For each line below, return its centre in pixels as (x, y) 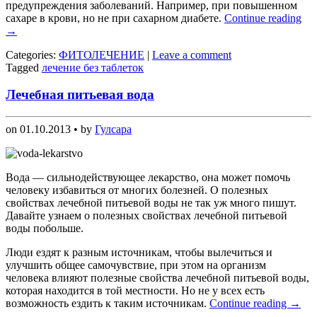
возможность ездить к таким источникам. (108, 304)
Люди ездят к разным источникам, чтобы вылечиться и (139, 253)
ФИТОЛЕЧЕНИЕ (102, 54)
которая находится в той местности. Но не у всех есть (135, 291)
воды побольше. (45, 229)
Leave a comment (192, 54)
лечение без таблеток (93, 67)
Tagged (24, 67)
